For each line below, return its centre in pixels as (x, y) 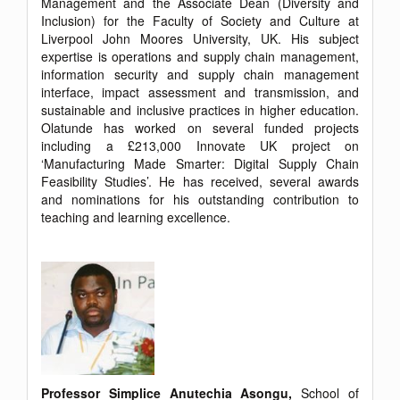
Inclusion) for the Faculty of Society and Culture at (200, 20)
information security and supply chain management (200, 74)
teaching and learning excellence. (136, 217)
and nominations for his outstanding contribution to (200, 199)
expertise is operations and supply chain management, (200, 56)
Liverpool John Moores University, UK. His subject (200, 38)
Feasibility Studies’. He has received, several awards (200, 181)
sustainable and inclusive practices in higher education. (200, 109)
